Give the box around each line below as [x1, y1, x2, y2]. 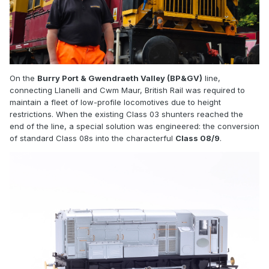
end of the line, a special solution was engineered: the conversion [10, 121, 259, 131]
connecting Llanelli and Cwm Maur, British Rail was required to [10, 85, 245, 95]
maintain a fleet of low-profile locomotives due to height [10, 97, 221, 107]
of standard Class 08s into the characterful [10, 133, 175, 143]
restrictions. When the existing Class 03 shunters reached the [10, 109, 243, 119]
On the [10, 73, 37, 83]
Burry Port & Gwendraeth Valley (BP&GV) [37, 73, 202, 83]
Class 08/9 [175, 133, 220, 143]
